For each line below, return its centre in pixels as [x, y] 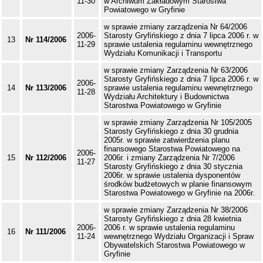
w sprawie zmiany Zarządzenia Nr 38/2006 [176, 210]
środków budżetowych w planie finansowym [178, 184]
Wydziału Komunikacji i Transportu [163, 53]
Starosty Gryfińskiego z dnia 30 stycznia [173, 167]
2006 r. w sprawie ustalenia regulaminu [169, 228]
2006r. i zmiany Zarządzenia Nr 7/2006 [169, 158]
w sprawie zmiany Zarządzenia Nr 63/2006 [176, 70]
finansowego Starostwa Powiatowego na [172, 149]
